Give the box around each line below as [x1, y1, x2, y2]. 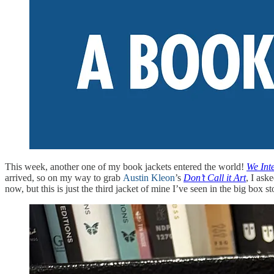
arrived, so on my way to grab [5, 172, 123, 183]
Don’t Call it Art [183, 172, 246, 183]
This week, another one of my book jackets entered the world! [5, 161, 246, 172]
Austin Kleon [123, 172, 175, 183]
